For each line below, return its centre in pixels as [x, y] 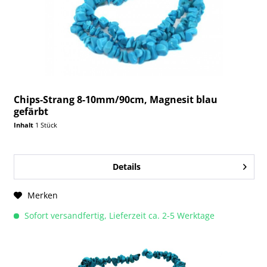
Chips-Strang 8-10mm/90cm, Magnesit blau [116, 100]
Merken [43, 195]
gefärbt [31, 112]
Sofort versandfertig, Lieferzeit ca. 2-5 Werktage [119, 216]
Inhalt [25, 125]
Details [126, 167]
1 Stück [46, 125]
